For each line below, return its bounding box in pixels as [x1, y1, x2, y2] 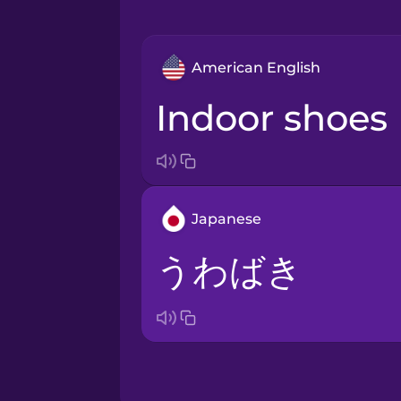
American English [191, 58, 320, 76]
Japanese [191, 209, 261, 227]
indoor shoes [166, 96, 388, 141]
